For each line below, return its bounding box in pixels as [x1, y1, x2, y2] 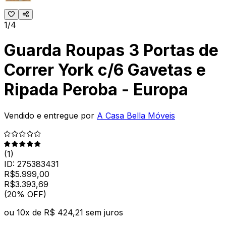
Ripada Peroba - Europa [4, 80, 188, 100]
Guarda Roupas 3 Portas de [4, 40, 218, 61]
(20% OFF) [4, 189, 46, 199]
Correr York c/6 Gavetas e [4, 60, 206, 80]
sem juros [86, 207, 123, 217]
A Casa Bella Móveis [97, 110, 175, 121]
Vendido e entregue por [4, 110, 94, 121]
